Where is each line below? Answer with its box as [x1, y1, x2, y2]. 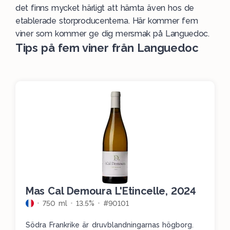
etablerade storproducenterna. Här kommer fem [15, 16, 198, 26]
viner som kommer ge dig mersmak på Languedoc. [15, 29, 209, 39]
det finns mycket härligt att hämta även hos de [15, 3, 195, 13]
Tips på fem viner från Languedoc [15, 41, 199, 55]
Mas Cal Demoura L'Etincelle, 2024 [26, 185, 196, 198]
